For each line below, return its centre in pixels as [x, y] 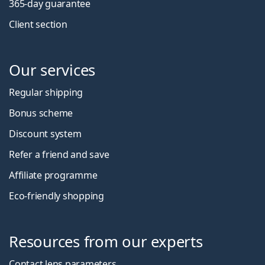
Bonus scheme [41, 113]
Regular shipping [46, 93]
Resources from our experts [106, 242]
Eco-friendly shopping [56, 196]
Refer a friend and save [59, 155]
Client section [38, 25]
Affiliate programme [53, 175]
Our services [52, 70]
